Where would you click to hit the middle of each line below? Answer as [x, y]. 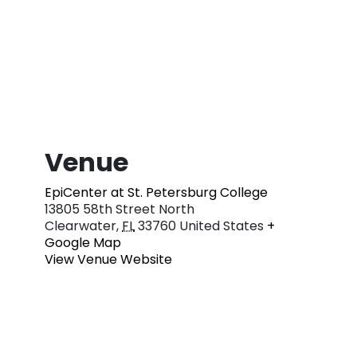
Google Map [83, 242]
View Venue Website [108, 259]
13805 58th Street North [120, 209]
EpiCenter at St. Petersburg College [156, 192]
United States [222, 226]
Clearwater [80, 226]
